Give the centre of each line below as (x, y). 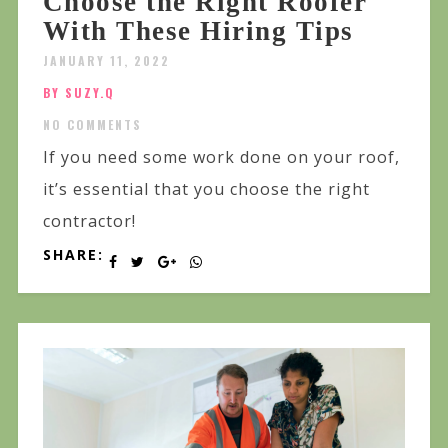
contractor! (89, 220)
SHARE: (73, 254)
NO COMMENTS (92, 124)
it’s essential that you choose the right (206, 188)
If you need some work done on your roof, (221, 156)
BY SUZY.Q (78, 92)
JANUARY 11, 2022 (106, 60)
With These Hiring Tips (198, 30)
